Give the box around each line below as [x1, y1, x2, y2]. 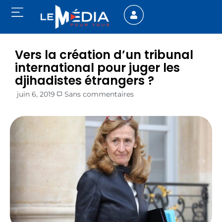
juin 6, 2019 [17, 90, 55, 99]
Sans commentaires [64, 90, 134, 99]
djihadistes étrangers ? [15, 72, 154, 89]
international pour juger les [15, 59, 180, 76]
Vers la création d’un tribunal [15, 47, 193, 63]
